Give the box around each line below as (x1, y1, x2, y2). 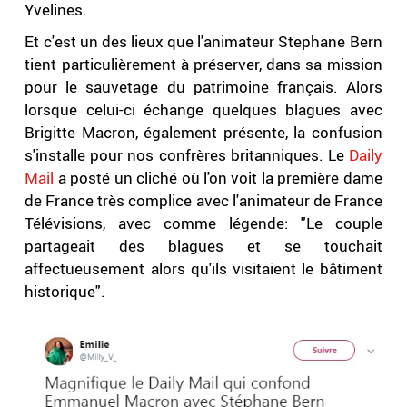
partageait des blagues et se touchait (25, 235, 382, 257)
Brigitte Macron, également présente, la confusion (25, 122, 382, 144)
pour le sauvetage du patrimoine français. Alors (25, 76, 382, 98)
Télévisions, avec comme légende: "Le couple (25, 213, 382, 234)
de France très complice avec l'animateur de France (25, 190, 382, 212)
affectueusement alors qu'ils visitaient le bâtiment (25, 258, 382, 280)
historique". (25, 281, 110, 303)
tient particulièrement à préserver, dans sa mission (25, 54, 382, 75)
